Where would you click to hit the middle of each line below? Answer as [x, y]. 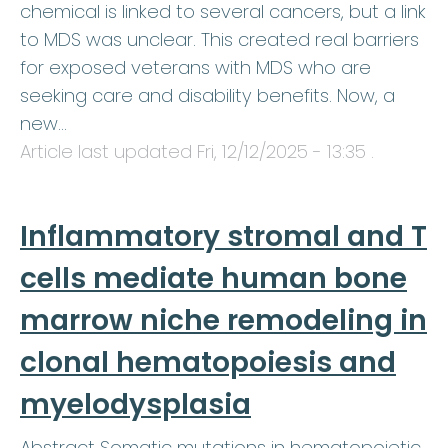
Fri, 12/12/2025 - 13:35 [281, 152]
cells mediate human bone [213, 279]
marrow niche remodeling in [223, 321]
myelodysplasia [135, 405]
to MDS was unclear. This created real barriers [219, 40]
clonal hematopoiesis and [208, 363]
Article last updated [108, 152]
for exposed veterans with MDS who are [195, 68]
